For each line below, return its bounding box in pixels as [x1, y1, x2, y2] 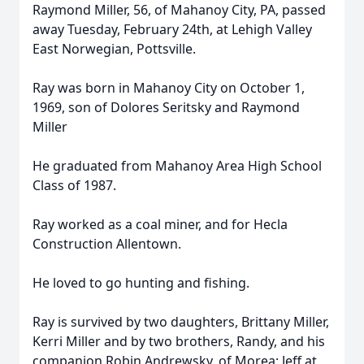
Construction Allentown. [32, 235, 181, 253]
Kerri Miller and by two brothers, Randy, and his [32, 332, 325, 350]
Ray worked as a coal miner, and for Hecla [32, 215, 288, 233]
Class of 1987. [32, 176, 116, 194]
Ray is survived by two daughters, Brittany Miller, [32, 313, 329, 331]
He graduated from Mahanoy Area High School [32, 157, 322, 175]
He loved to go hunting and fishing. [32, 274, 249, 292]
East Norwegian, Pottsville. [32, 40, 196, 58]
